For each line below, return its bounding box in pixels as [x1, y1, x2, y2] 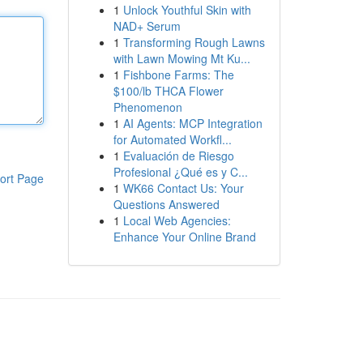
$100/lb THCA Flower [113, 83, 224, 99]
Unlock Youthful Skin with [122, 2, 251, 18]
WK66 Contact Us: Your [122, 180, 244, 196]
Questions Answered [113, 196, 220, 212]
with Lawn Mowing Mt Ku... [113, 50, 250, 66]
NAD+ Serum [113, 18, 181, 34]
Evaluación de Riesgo [122, 147, 234, 164]
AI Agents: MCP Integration [122, 115, 263, 131]
